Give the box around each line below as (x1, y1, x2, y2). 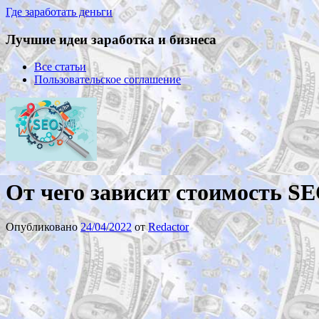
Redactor (148, 221, 189, 234)
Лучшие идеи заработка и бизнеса (6, 31, 216, 47)
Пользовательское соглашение (34, 73, 181, 86)
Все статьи (34, 61, 86, 73)
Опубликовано (6, 221, 80, 234)
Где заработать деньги (6, 6, 113, 18)
